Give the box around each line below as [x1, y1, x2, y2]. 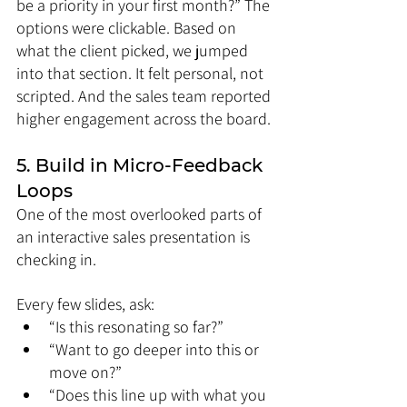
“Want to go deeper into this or [49, 339, 263, 360]
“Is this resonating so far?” [49, 316, 223, 337]
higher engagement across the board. [16, 108, 271, 129]
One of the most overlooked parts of [16, 203, 265, 224]
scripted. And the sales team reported [16, 85, 274, 106]
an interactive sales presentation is [16, 226, 253, 247]
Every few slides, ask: [16, 293, 154, 314]
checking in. [16, 249, 96, 270]
